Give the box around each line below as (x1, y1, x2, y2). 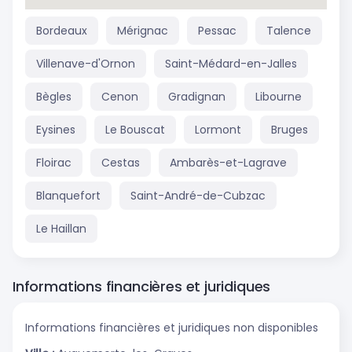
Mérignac (117, 22, 168, 38)
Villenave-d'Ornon (36, 55, 135, 71)
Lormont (195, 121, 241, 137)
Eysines (36, 121, 75, 137)
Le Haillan (36, 220, 86, 236)
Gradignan (168, 88, 225, 104)
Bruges (271, 121, 308, 137)
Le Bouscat (105, 121, 165, 137)
